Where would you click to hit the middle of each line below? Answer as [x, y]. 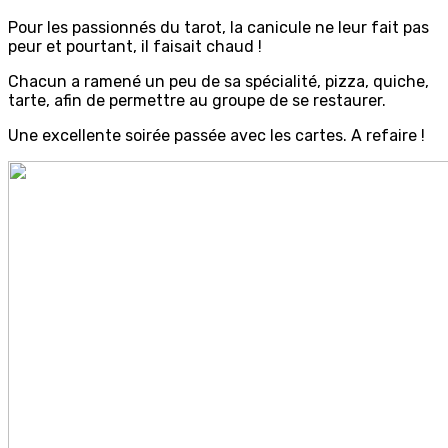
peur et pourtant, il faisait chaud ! [135, 47]
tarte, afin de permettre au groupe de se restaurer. [197, 101]
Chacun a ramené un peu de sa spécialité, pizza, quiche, [218, 82]
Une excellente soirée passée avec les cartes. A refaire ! [216, 136]
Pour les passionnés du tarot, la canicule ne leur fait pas [218, 28]
